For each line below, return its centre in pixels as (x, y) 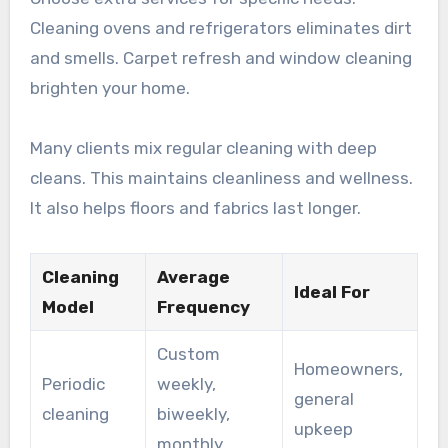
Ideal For (331, 291)
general (323, 398)
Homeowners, (348, 368)
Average (193, 276)
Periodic (73, 383)
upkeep (323, 428)
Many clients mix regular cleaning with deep (203, 147)
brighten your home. (109, 87)
